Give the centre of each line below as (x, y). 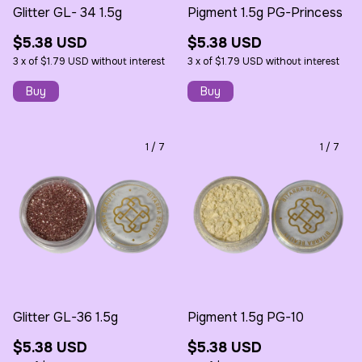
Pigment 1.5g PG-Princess (265, 12)
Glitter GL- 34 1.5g (67, 12)
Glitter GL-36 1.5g (65, 317)
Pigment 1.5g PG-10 (246, 317)
